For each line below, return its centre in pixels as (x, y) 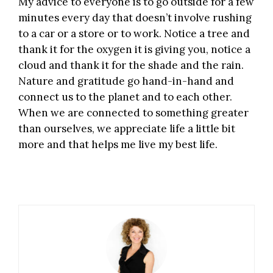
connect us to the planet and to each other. (125, 97)
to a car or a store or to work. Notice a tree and (134, 33)
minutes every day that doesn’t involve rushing (135, 17)
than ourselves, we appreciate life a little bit (127, 128)
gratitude (101, 81)
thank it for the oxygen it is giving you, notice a (134, 49)
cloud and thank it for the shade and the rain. (131, 65)
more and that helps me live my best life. (118, 144)
